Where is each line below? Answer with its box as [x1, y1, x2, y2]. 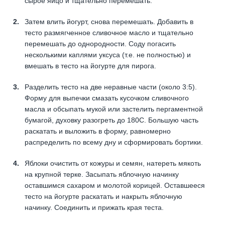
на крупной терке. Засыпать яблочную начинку [25, 170, 179, 178]
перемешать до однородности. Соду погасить [25, 39, 176, 48]
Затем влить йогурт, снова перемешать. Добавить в [25, 17, 193, 26]
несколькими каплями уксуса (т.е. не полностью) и [25, 50, 191, 59]
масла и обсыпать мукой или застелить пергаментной [25, 104, 203, 113]
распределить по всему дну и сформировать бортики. [25, 138, 203, 146]
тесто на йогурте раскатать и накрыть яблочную [25, 192, 182, 200]
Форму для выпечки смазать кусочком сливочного [25, 93, 189, 102]
